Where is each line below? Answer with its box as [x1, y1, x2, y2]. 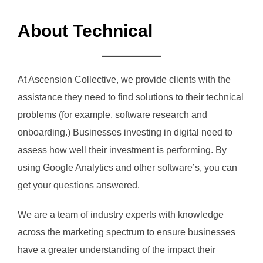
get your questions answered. [18, 180, 140, 190]
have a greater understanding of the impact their [18, 244, 215, 255]
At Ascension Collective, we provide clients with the [18, 74, 231, 85]
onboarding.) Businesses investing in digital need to [18, 127, 232, 137]
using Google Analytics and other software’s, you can [18, 162, 237, 173]
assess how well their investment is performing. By [18, 144, 227, 155]
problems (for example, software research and [18, 109, 207, 120]
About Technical [18, 21, 153, 41]
